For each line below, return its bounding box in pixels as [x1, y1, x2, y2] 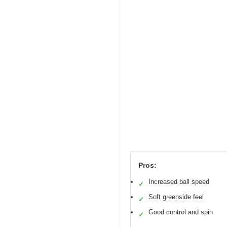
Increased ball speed [148, 177, 209, 185]
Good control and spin [148, 208, 213, 216]
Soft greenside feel [148, 193, 204, 201]
